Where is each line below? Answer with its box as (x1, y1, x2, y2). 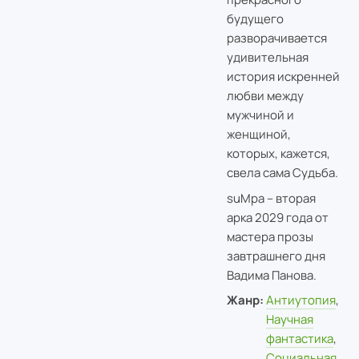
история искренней (226, 68, 340, 86)
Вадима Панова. (226, 266, 317, 284)
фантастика (266, 330, 334, 348)
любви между (226, 87, 304, 105)
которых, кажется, (226, 145, 330, 163)
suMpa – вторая (226, 189, 316, 207)
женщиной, (226, 126, 291, 143)
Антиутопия (266, 292, 337, 309)
